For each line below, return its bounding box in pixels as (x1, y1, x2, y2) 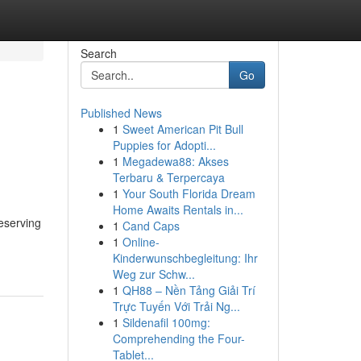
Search (80, 45, 117, 61)
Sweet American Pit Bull (122, 121, 243, 137)
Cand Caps (122, 218, 180, 234)
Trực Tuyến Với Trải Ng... (112, 298, 240, 314)
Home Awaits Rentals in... (112, 201, 243, 218)
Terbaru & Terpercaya (112, 169, 225, 185)
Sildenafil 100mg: (122, 314, 210, 330)
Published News (80, 105, 162, 121)
